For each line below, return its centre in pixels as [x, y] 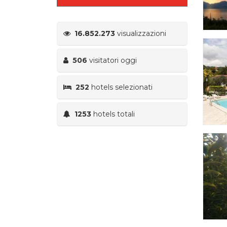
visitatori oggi [112, 60]
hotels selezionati [121, 87]
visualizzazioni [141, 33]
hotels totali [113, 114]
